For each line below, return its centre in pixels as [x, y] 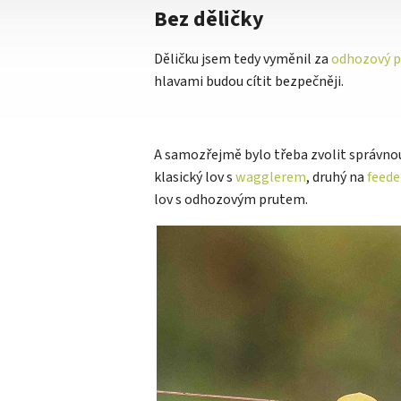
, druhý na [337, 178]
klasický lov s [195, 178]
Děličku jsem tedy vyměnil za [243, 60]
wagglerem [271, 178]
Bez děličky [209, 20]
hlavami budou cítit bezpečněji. [249, 82]
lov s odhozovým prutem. [231, 200]
